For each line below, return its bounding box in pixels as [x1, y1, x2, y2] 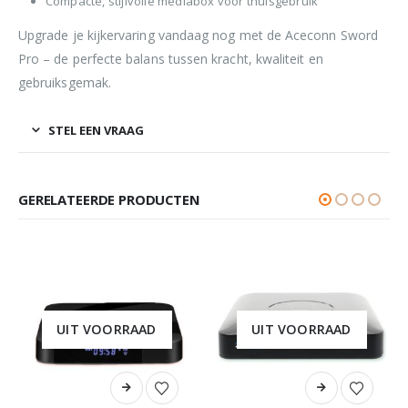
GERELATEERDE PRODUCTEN [18, 189, 200, 209]
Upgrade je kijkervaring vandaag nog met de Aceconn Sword [18, 25, 378, 44]
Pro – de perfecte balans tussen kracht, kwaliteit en [18, 49, 323, 67]
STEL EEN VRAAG [48, 121, 144, 138]
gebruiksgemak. [18, 73, 111, 91]
